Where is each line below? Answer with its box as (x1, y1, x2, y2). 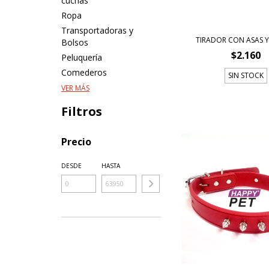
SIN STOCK (228, 70, 264, 80)
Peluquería (61, 52, 102, 63)
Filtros (61, 103, 102, 119)
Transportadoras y (61, 25, 133, 36)
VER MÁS (61, 83, 89, 93)
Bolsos (61, 37, 88, 48)
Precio (61, 135, 91, 148)
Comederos (61, 67, 107, 78)
